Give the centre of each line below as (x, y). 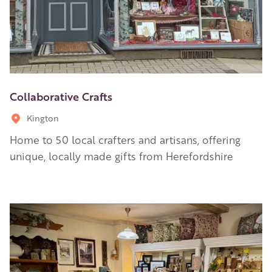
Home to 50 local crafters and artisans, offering (125, 139)
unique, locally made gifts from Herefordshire (121, 156)
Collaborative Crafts (61, 96)
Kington (43, 117)
